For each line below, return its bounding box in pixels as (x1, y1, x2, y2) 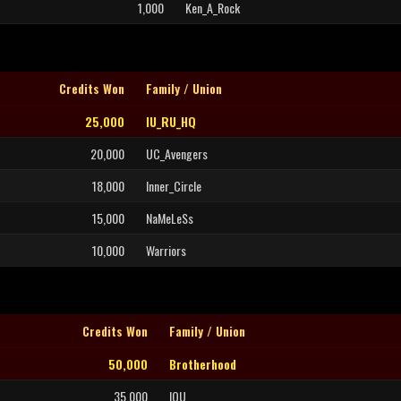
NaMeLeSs (146, 209, 193, 227)
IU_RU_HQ (146, 112, 196, 131)
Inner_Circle (146, 176, 201, 195)
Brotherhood (169, 354, 236, 373)
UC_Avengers (146, 144, 208, 163)
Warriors (146, 241, 186, 260)
